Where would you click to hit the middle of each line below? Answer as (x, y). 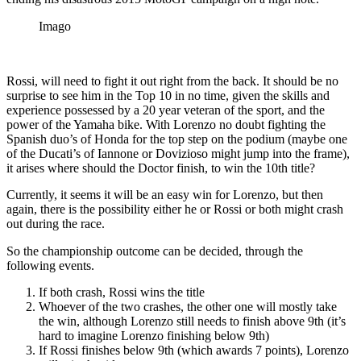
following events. (50, 265)
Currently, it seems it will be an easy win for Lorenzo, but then (165, 194)
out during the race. (56, 223)
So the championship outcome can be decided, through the (155, 251)
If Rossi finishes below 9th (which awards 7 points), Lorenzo (194, 350)
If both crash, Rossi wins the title (122, 292)
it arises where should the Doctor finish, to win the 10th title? (161, 168)
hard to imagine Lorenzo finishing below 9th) (154, 335)
